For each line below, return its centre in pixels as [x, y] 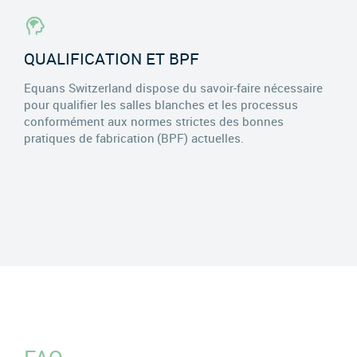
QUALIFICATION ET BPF [112, 58]
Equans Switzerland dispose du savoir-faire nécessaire [173, 87]
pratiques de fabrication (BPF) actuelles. [134, 137]
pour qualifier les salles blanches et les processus [161, 104]
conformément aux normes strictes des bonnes [154, 121]
